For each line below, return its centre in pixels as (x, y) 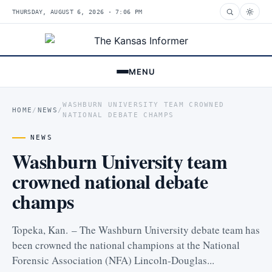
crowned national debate (110, 181)
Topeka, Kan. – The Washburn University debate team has (136, 230)
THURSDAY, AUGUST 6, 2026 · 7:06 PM (77, 12)
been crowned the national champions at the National (126, 245)
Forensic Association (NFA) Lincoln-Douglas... (113, 260)
